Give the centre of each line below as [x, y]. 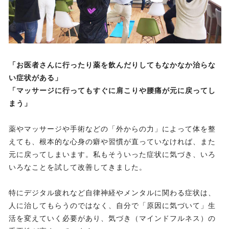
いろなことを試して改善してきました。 [78, 167]
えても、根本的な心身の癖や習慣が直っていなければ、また [112, 142]
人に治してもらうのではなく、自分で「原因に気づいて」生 [112, 206]
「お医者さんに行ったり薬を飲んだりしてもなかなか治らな [112, 65]
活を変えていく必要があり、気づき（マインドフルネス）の [112, 219]
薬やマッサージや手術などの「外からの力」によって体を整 [112, 129]
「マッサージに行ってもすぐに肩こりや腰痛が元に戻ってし [112, 91]
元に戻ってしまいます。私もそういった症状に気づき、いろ [112, 155]
